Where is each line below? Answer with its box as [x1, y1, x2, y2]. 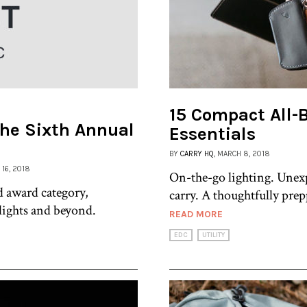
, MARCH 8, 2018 [214, 149, 270, 158]
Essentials [169, 123, 256, 145]
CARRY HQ [180, 149, 214, 158]
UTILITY [202, 230, 225, 239]
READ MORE [169, 208, 223, 220]
